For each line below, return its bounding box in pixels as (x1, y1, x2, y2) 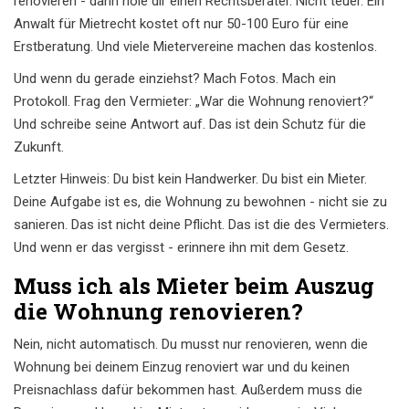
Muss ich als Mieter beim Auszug (14, 271, 374, 301)
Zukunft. (14, 139, 64, 156)
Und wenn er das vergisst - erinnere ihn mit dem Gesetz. (14, 239, 349, 257)
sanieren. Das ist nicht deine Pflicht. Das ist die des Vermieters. (14, 216, 389, 234)
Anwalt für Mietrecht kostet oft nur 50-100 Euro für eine (14, 16, 349, 33)
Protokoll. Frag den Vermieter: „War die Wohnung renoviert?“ (14, 93, 373, 110)
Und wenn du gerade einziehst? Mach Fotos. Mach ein (14, 70, 336, 88)
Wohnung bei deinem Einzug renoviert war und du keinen (14, 359, 350, 376)
